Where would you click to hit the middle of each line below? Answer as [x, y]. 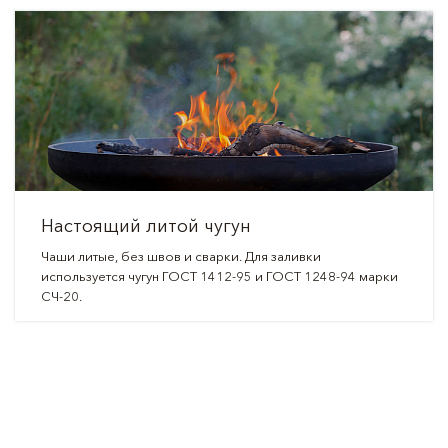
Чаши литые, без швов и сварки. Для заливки [180, 256]
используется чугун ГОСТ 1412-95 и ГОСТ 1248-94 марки [219, 276]
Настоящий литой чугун [145, 226]
